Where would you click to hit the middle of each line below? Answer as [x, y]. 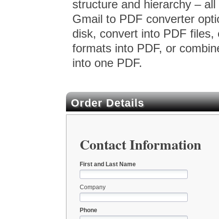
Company [92, 187]
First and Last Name [108, 164]
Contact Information [140, 144]
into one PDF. [108, 63]
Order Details [108, 103]
